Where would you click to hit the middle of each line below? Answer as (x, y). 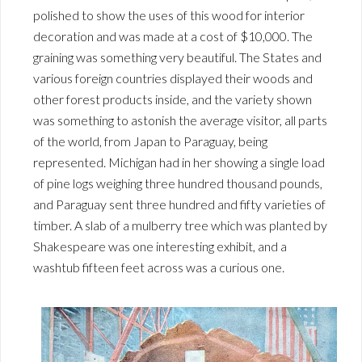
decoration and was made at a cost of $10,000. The (173, 36)
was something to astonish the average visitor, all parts (180, 120)
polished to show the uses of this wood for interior (169, 15)
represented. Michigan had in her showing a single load (179, 162)
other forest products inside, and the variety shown (173, 99)
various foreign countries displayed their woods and (173, 78)
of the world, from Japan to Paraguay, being (150, 141)
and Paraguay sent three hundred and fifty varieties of (179, 204)
